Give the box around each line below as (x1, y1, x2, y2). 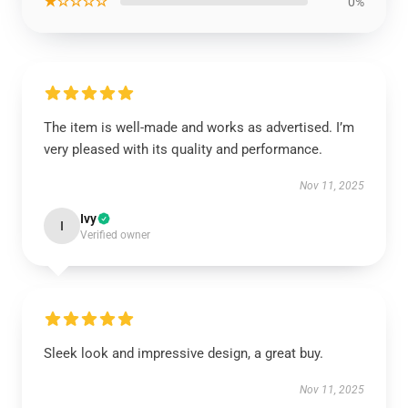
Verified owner (80, 229, 150, 241)
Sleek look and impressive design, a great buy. (44, 345, 323, 362)
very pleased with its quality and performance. (44, 141, 322, 158)
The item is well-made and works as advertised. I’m (44, 119, 354, 136)
